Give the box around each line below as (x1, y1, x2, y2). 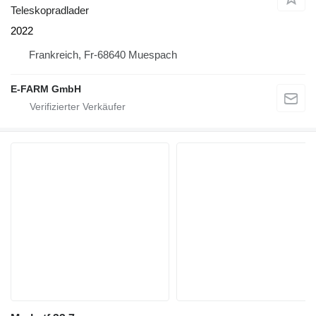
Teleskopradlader (11, 4, 89, 16)
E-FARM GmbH (11, 83, 81, 95)
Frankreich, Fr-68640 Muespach (29, 48, 177, 61)
